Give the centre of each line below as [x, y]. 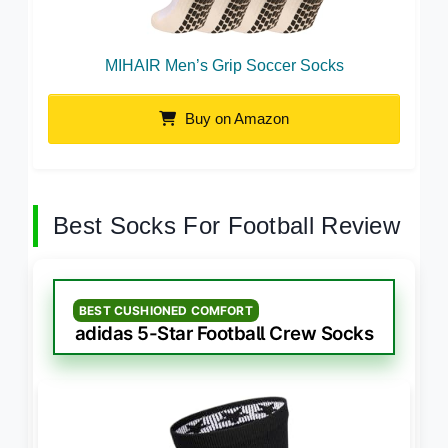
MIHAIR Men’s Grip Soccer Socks [224, 65]
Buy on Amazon [235, 118]
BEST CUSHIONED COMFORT [166, 310]
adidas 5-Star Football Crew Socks [224, 333]
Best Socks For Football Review [226, 225]
